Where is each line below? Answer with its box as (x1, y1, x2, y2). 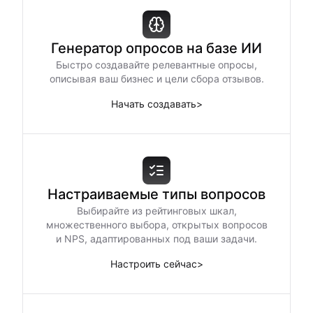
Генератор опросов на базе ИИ (51, 40, 262, 57)
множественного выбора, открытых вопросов (45, 219, 268, 231)
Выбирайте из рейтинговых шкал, (76, 205, 237, 217)
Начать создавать (110, 98, 196, 110)
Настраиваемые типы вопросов (48, 186, 265, 203)
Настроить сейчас (110, 258, 197, 270)
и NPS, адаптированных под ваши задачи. (56, 233, 257, 245)
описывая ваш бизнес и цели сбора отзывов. (49, 73, 264, 85)
